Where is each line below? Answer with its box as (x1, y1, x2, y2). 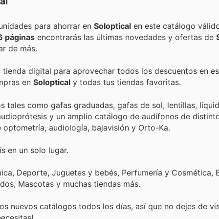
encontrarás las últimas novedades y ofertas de (35, 32, 216, 43)
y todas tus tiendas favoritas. (70, 77, 181, 88)
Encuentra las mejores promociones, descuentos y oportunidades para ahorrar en (34, 21, 94, 31)
